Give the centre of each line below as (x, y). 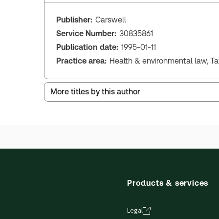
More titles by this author (95, 92)
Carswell (111, 20)
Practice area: (81, 61)
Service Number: (86, 33)
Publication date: (87, 47)
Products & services (168, 183)
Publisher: (74, 20)
